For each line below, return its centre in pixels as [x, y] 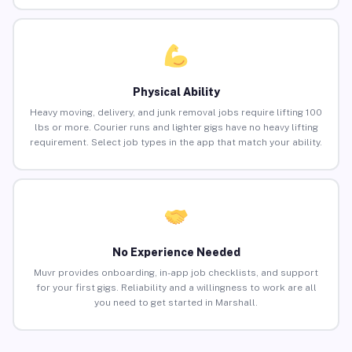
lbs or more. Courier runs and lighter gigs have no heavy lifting [176, 128]
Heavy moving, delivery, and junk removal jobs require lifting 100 [176, 113]
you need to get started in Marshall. [176, 303]
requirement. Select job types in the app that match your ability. [176, 143]
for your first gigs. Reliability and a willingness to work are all [176, 288]
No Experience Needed [176, 253]
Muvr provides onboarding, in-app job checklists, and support [176, 273]
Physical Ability [176, 92]
